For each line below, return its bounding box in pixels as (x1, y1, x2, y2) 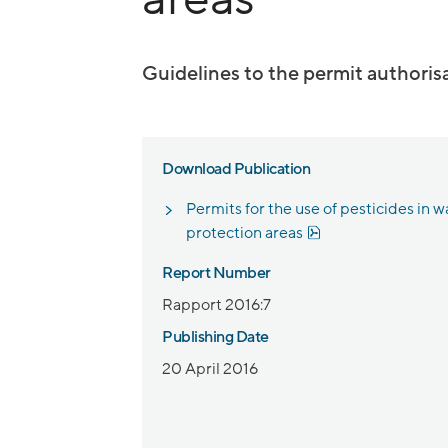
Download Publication (162, 158, 310, 179)
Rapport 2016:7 (162, 294, 271, 315)
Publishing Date (162, 326, 269, 347)
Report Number (162, 262, 271, 283)
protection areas (186, 222, 303, 243)
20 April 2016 (162, 358, 258, 379)
